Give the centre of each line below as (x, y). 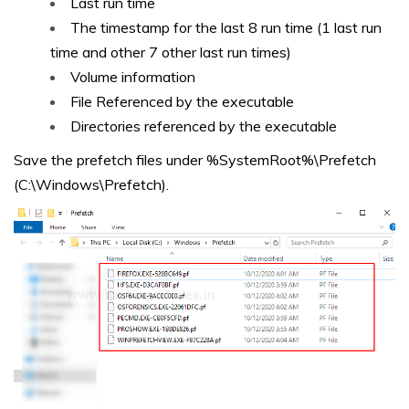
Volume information (133, 76)
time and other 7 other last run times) (171, 52)
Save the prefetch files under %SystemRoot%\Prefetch (195, 159)
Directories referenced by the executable (204, 126)
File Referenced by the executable (182, 101)
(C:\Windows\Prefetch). (91, 184)
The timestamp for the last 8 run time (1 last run (226, 27)
